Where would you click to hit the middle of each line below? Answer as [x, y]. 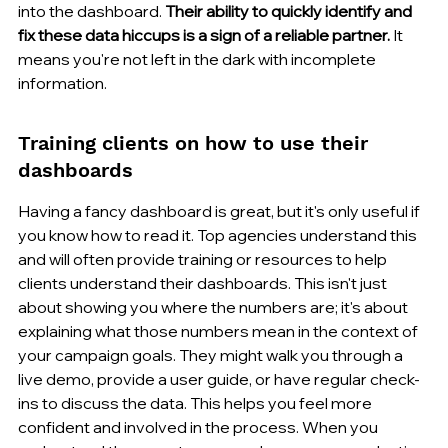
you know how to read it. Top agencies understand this [219, 234]
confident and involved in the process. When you [199, 426]
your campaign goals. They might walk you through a [212, 354]
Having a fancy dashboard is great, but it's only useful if [220, 210]
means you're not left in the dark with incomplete [198, 58]
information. [62, 82]
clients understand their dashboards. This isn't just [204, 282]
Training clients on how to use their [196, 142]
